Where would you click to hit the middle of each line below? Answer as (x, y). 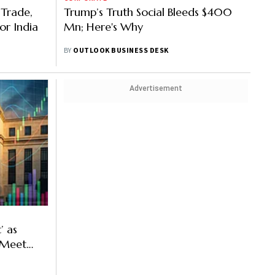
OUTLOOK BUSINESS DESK (121, 51)
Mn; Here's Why (103, 27)
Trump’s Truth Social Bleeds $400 (148, 12)
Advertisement (156, 88)
